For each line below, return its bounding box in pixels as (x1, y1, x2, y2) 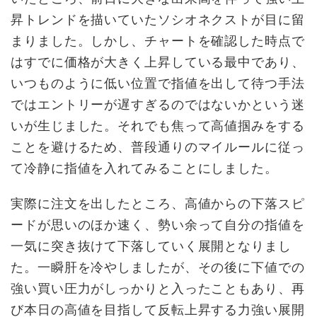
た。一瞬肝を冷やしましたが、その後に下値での (11, 259, 305, 275)
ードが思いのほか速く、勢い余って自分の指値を (11, 217, 305, 232)
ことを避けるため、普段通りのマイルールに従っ (11, 139, 305, 154)
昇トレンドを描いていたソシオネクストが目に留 (11, 11, 305, 27)
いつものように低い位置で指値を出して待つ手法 (11, 75, 305, 91)
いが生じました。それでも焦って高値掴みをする (11, 117, 305, 133)
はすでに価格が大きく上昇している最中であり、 (11, 54, 305, 69)
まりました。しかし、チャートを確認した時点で (11, 33, 305, 48)
